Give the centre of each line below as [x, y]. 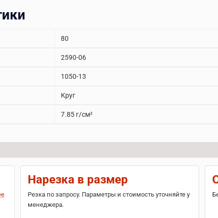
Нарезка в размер [78, 180]
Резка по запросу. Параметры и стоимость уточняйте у [109, 194]
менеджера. [45, 205]
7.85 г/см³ [77, 114]
